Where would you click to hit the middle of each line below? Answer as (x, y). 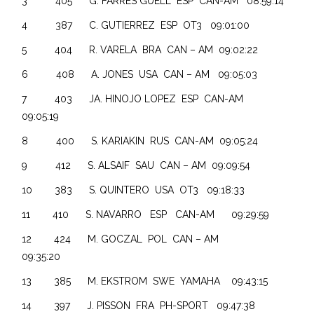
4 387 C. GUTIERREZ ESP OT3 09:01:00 (146, 25)
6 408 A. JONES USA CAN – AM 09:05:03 (148, 74)
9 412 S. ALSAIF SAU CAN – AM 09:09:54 (142, 165)
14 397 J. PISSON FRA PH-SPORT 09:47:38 (144, 305)
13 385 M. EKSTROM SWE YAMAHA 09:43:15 (156, 281)
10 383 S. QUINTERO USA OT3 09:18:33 (145, 190)
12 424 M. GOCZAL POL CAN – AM (130, 239)
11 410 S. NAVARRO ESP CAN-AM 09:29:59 (157, 214)
